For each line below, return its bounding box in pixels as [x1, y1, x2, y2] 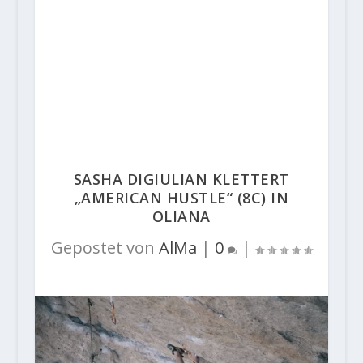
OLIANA [152, 207, 211, 226]
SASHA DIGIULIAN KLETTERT [73, 169, 289, 189]
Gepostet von [50, 237, 159, 258]
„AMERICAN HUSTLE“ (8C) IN [74, 188, 289, 207]
